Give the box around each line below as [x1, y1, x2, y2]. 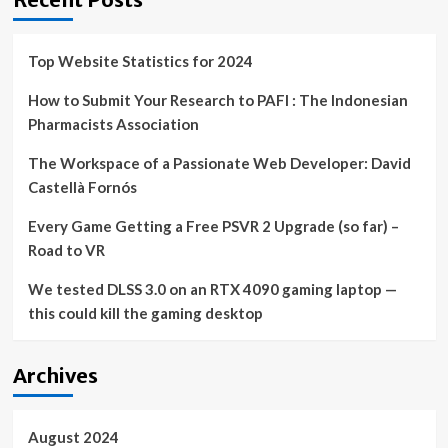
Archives [12, 363, 98, 388]
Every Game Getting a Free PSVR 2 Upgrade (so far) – [27, 217, 399, 235]
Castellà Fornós [27, 178, 137, 196]
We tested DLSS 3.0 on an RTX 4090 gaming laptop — [27, 280, 397, 298]
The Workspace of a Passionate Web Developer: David [27, 154, 411, 172]
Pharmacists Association [27, 115, 199, 133]
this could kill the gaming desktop [27, 304, 263, 322]
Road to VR [27, 241, 105, 259]
